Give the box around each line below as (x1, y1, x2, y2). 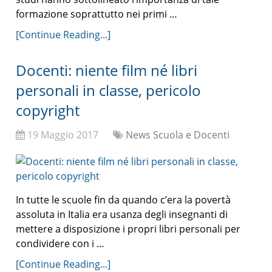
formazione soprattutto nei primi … (16, 7, 178, 21)
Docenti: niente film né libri (16, 60, 198, 81)
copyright (16, 100, 80, 121)
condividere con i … (16, 237, 105, 251)
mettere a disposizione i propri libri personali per (16, 222, 241, 236)
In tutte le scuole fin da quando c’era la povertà (16, 193, 231, 207)
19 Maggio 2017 (27, 128, 99, 142)
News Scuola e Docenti (126, 128, 230, 142)
